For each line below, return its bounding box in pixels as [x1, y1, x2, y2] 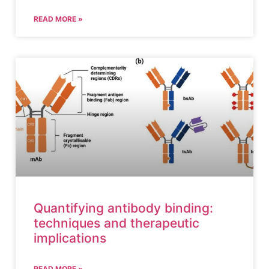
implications [34, 231, 106, 246]
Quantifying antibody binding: [34, 201, 213, 216]
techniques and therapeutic [34, 216, 199, 231]
